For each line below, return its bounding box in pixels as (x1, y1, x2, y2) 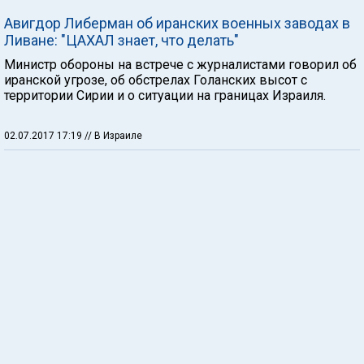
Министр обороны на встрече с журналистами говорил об (4, 57, 357, 72)
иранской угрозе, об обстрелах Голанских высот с (4, 72, 307, 88)
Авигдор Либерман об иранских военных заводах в (4, 15, 350, 32)
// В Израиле (84, 130, 142, 141)
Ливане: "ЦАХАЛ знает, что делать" (4, 32, 239, 49)
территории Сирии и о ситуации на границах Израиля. (4, 88, 326, 103)
